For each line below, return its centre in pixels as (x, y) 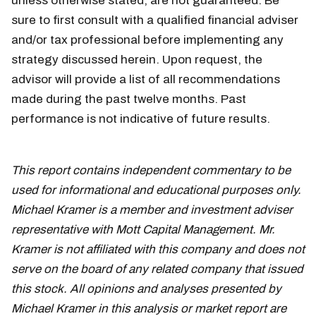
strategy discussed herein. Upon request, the (137, 60)
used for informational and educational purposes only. (156, 190)
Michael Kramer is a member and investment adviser (152, 210)
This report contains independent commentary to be (151, 171)
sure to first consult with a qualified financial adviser (155, 20)
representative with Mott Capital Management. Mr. (143, 230)
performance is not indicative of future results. (141, 119)
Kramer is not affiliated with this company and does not (158, 250)
